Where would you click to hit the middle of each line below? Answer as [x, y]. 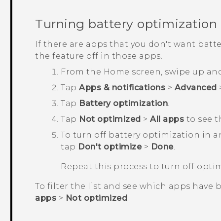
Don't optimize [110, 147]
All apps [167, 119]
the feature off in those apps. [99, 56]
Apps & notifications [122, 87]
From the [82, 72]
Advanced [196, 87]
